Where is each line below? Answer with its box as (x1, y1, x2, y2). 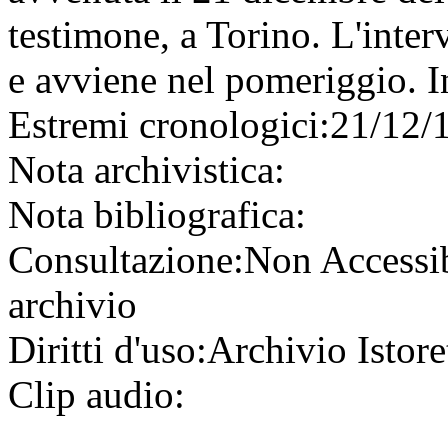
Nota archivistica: (8, 148, 285, 192)
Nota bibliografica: (8, 193, 306, 237)
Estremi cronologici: (8, 103, 330, 147)
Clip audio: (8, 373, 185, 417)
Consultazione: (8, 238, 244, 282)
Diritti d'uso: (8, 328, 207, 372)
